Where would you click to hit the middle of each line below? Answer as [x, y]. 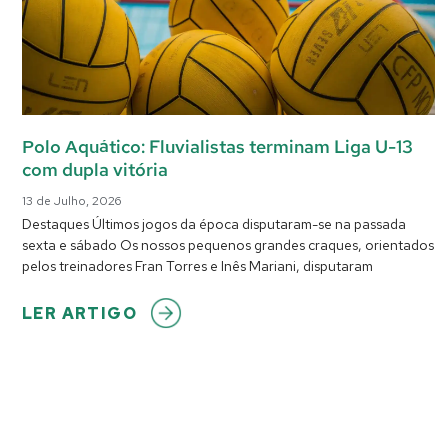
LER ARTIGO [79, 313]
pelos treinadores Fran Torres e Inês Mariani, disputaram [197, 265]
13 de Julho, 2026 [71, 200]
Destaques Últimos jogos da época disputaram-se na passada [214, 223]
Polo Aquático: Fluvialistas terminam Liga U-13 [217, 146]
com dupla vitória [95, 169]
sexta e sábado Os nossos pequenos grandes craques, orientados [228, 244]
